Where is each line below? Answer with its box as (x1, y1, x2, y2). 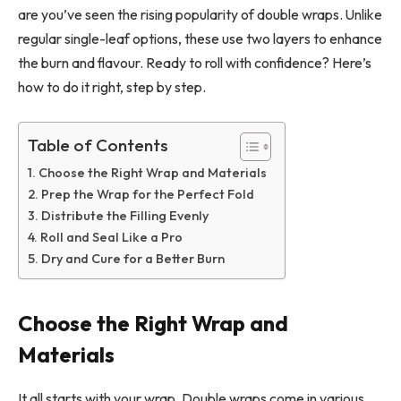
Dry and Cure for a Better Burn (40, 250, 225, 267)
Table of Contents (28, 133, 168, 156)
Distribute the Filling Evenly (40, 207, 209, 224)
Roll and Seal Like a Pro (39, 228, 183, 245)
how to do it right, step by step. (18, 78, 206, 97)
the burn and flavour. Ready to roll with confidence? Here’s (18, 54, 371, 73)
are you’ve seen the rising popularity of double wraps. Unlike (18, 5, 382, 24)
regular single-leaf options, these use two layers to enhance (18, 30, 382, 48)
